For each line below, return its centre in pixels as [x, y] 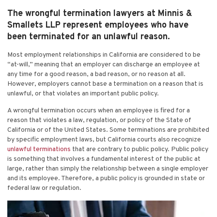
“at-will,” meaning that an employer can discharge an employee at [104, 65]
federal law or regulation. [44, 188]
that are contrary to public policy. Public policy [139, 149]
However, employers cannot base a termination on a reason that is [105, 84]
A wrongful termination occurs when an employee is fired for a [99, 111]
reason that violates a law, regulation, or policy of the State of [99, 120]
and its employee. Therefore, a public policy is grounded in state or [106, 178]
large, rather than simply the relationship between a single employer [108, 169]
